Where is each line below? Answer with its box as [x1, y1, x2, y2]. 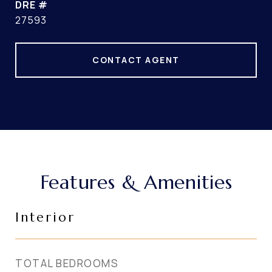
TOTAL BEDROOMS [15, 256, 118, 270]
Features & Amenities [39, 170, 233, 194]
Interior [15, 209, 75, 225]
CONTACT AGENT [92, 54, 180, 66]
